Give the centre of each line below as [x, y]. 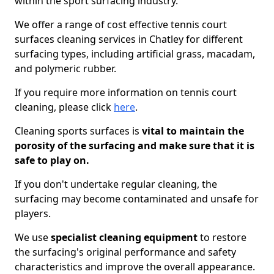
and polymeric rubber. [65, 68]
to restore [222, 237]
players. [33, 213]
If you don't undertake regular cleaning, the [116, 184]
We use [33, 237]
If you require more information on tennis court [126, 92]
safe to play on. [52, 160]
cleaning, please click [64, 107]
